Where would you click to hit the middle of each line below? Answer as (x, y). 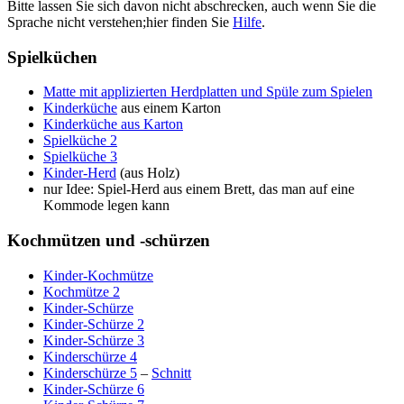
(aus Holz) (148, 173)
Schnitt (171, 372)
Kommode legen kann (106, 206)
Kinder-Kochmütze (98, 275)
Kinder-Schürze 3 (94, 340)
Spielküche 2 (80, 141)
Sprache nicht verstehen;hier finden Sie (120, 22)
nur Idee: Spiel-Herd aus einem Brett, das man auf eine (199, 189)
